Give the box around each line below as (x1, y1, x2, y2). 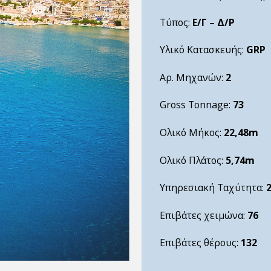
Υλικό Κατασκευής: (159, 43, 246, 57)
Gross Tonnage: (159, 98, 233, 112)
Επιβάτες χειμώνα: (159, 208, 247, 222)
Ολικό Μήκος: (159, 126, 224, 139)
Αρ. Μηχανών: (159, 70, 226, 84)
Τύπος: (159, 15, 192, 29)
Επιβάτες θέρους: (159, 236, 241, 250)
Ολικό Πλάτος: (159, 153, 226, 167)
